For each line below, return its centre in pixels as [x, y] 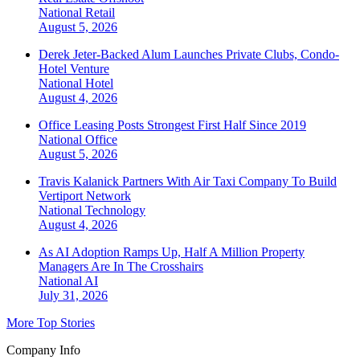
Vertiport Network [85, 195]
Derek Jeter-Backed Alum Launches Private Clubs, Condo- [189, 54]
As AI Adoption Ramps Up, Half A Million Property [172, 252]
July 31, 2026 [73, 295]
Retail [100, 12]
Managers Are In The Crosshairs [121, 266]
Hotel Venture [74, 68]
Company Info [43, 350]
